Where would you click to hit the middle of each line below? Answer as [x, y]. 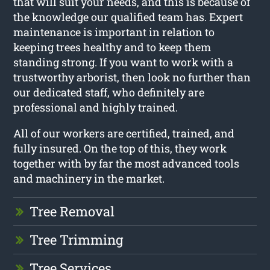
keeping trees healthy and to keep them [112, 47]
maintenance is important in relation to [114, 32]
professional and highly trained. [96, 107]
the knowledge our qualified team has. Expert [128, 17]
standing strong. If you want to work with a [124, 62]
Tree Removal [72, 211]
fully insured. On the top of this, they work [120, 148]
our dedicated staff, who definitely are [109, 92]
